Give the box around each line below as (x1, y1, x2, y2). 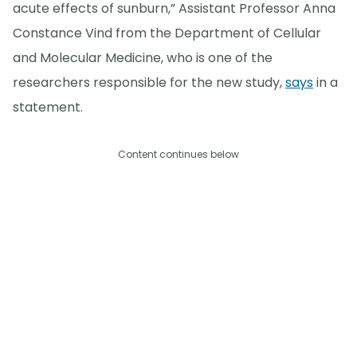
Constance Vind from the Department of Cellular (13, 23, 321, 42)
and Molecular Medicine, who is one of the (13, 48, 273, 67)
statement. (13, 97, 83, 116)
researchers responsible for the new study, (13, 73, 285, 92)
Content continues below (118, 147, 239, 161)
